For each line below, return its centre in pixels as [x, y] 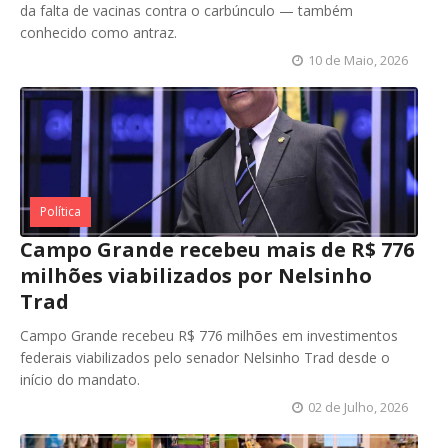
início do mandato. [80, 380]
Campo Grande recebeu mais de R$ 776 [217, 250]
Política [60, 212]
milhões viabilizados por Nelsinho [196, 276]
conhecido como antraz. [98, 33]
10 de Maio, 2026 [358, 60]
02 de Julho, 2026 [358, 407]
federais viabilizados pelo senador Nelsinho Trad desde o [205, 358]
